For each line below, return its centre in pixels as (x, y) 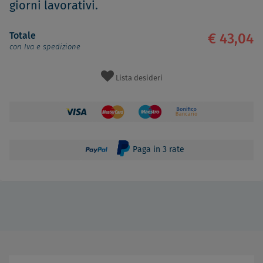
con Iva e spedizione (45, 47)
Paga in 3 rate (157, 149)
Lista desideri (139, 78)
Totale (23, 36)
